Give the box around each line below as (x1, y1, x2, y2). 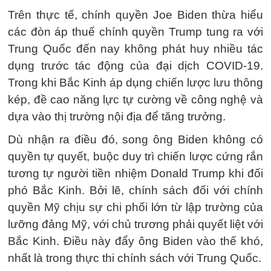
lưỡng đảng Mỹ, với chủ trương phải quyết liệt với (8, 218, 263, 230)
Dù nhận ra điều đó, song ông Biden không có (8, 133, 263, 146)
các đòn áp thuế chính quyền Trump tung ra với (8, 25, 263, 38)
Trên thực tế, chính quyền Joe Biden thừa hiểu (8, 8, 263, 21)
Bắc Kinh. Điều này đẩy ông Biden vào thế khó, (8, 235, 263, 247)
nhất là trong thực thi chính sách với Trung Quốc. (8, 252, 261, 264)
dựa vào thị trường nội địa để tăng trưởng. (8, 110, 226, 123)
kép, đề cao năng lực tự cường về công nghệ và (8, 93, 263, 106)
